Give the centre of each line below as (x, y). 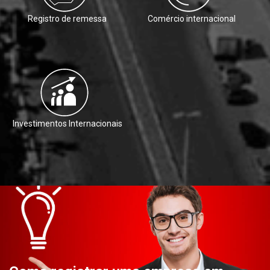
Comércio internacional (191, 19)
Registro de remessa (67, 19)
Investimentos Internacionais (67, 124)
